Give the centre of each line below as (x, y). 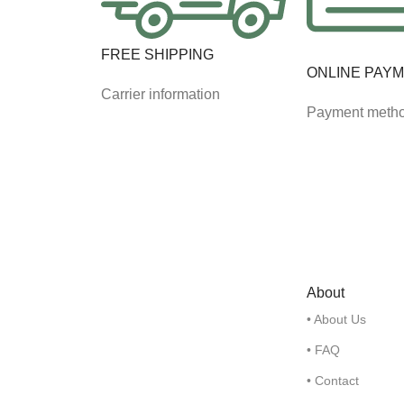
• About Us (336, 319)
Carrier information (161, 94)
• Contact (333, 380)
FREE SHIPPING (157, 54)
